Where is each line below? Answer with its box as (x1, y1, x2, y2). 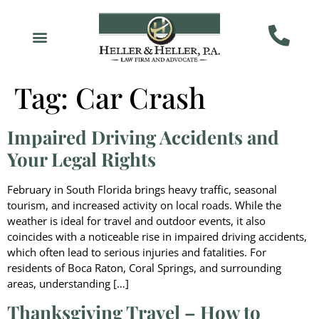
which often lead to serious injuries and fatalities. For (7, 244, 266, 259)
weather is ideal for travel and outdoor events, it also (7, 213, 266, 228)
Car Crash (75, 78, 206, 116)
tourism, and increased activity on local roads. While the (7, 197, 281, 212)
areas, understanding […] (7, 276, 129, 291)
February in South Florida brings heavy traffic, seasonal (7, 182, 277, 197)
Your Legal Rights (7, 146, 156, 172)
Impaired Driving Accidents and (7, 124, 279, 150)
